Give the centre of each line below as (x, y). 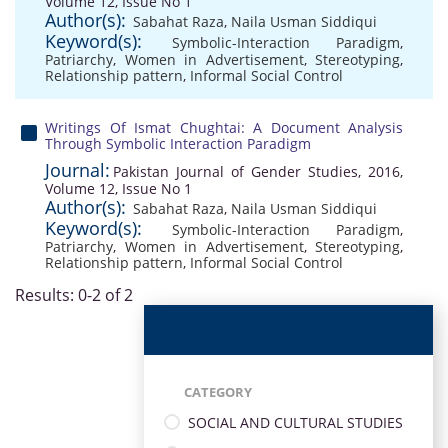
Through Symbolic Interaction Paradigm (178, 143)
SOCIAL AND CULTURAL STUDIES (295, 422)
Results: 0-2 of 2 (74, 295)
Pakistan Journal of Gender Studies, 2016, (258, 171)
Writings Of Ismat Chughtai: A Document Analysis (224, 127)
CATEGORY (218, 392)
